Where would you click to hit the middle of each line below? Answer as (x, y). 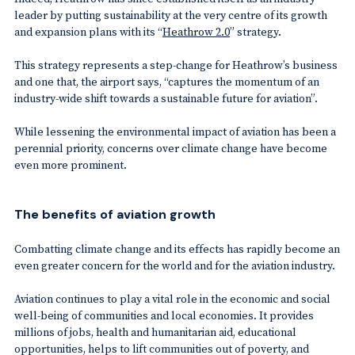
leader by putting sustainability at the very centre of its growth (170, 15)
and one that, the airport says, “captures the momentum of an (166, 81)
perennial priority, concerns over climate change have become (170, 148)
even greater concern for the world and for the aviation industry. (174, 265)
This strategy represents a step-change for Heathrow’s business (176, 65)
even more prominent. (70, 164)
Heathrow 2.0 (196, 31)
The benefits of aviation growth (115, 214)
